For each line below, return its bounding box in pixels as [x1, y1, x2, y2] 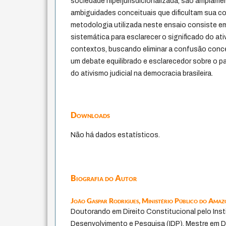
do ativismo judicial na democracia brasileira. [71, 70, 213, 78]
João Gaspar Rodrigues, [71, 196, 142, 205]
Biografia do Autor [71, 173, 137, 183]
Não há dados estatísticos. [71, 131, 160, 139]
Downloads [71, 110, 110, 120]
